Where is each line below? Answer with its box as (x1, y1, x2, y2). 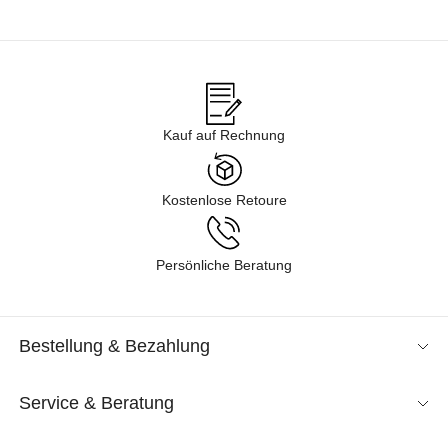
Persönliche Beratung (156, 257, 292, 274)
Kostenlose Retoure (161, 192, 287, 209)
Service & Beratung (19, 393, 174, 414)
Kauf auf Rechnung (163, 127, 285, 144)
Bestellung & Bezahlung (19, 336, 210, 357)
